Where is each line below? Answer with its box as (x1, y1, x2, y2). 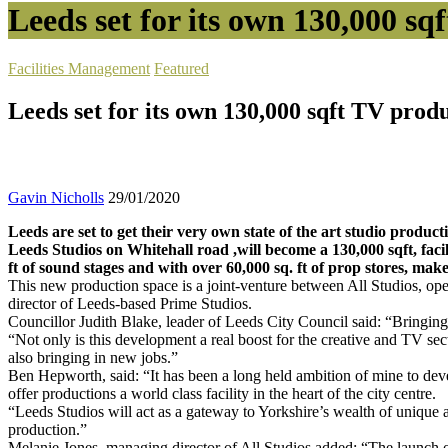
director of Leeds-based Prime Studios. (8, 295, 252, 313)
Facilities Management (8, 60, 150, 78)
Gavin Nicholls (8, 189, 104, 207)
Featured (154, 60, 209, 78)
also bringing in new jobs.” (8, 349, 178, 367)
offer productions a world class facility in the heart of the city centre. (8, 385, 436, 403)
